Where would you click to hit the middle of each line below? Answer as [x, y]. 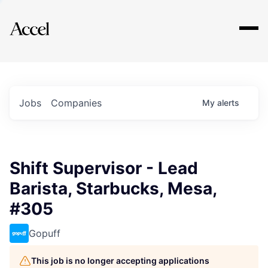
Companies [76, 103]
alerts [228, 103]
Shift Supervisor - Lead [104, 168]
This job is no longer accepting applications [120, 261]
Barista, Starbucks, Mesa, [113, 188]
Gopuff [45, 233]
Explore [47, 21]
